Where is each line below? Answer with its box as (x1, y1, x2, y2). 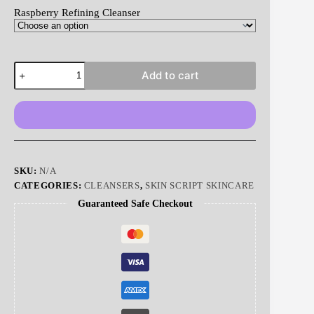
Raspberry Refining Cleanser (14, 6, 140, 18)
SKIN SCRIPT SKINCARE (144, 179, 254, 191)
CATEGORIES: (14, 179, 84, 191)
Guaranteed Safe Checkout (77, 198, 193, 209)
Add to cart (141, 69, 199, 83)
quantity (13, 132, 49, 144)
